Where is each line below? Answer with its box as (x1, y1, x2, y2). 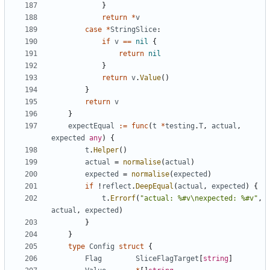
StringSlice (110, 25, 157, 34)
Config (89, 242, 115, 251)
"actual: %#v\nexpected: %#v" (140, 194, 258, 203)
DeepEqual (136, 182, 174, 191)
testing (165, 122, 195, 131)
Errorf (110, 194, 136, 203)
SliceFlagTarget (136, 254, 199, 263)
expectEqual (68, 122, 115, 131)
